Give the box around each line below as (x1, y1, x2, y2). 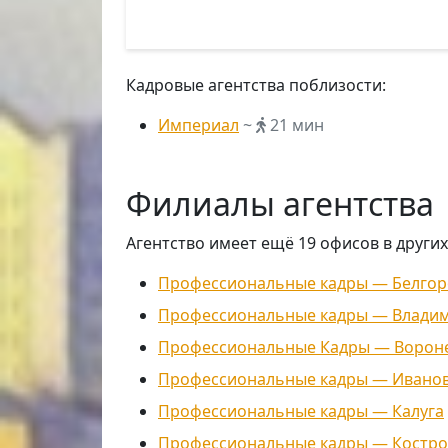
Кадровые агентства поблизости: (126, 74, 386, 96)
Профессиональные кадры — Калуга (158, 400, 444, 422)
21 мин (266, 114, 324, 136)
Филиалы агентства (126, 182, 434, 225)
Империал (158, 114, 239, 136)
